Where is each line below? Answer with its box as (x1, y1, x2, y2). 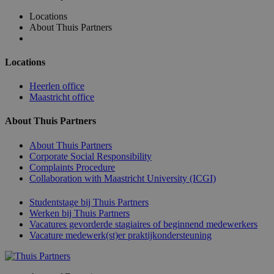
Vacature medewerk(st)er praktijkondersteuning (29, 229, 212, 240)
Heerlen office (29, 81, 84, 92)
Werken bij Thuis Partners (29, 207, 130, 218)
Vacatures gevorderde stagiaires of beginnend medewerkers (29, 218, 257, 229)
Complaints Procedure (29, 161, 115, 172)
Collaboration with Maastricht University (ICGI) (29, 172, 216, 183)
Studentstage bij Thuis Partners (29, 196, 149, 207)
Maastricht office (29, 92, 94, 103)
